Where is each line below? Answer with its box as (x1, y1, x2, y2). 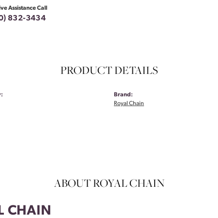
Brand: (114, 92, 133, 98)
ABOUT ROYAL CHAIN (54, 176, 164, 191)
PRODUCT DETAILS (60, 63, 158, 78)
